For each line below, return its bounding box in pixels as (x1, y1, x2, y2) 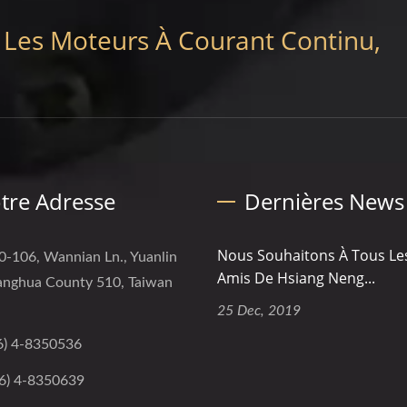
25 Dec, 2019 (217, 303, 301, 318)
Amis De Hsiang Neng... (217, 267, 375, 288)
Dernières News (244, 185, 404, 216)
